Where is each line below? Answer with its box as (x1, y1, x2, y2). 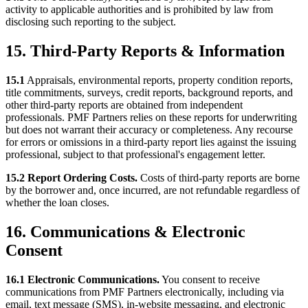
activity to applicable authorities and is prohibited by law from (5, 3, 273, 16)
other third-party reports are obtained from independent (5, 99, 243, 111)
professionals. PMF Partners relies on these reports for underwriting (5, 111, 297, 124)
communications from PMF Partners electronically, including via (5, 285, 284, 298)
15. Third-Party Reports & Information (5, 42, 285, 60)
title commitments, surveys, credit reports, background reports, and (5, 87, 293, 99)
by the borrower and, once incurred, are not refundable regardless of (5, 184, 300, 197)
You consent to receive (159, 273, 260, 285)
